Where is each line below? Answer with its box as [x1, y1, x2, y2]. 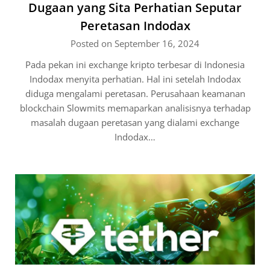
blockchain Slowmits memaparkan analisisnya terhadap [19, 102, 251, 114]
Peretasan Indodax [80, 17, 190, 34]
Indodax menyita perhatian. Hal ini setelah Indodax [29, 73, 241, 85]
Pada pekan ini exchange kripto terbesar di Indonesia [25, 58, 245, 71]
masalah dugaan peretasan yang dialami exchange [31, 116, 239, 128]
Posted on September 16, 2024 [71, 37, 199, 49]
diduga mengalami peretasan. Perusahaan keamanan [25, 87, 245, 99]
